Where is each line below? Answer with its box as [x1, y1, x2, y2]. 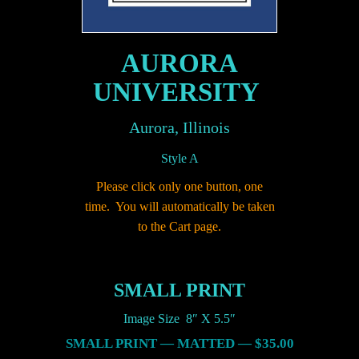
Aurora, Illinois [129, 119, 230, 137]
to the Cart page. [138, 220, 221, 234]
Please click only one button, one [96, 179, 263, 194]
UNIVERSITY [93, 78, 266, 107]
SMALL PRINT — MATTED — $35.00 [65, 336, 294, 352]
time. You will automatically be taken [84, 200, 275, 214]
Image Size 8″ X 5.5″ [123, 312, 236, 326]
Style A [160, 151, 199, 166]
